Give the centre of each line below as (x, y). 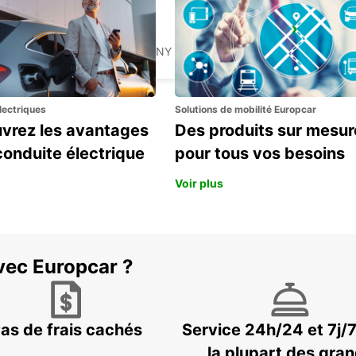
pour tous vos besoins (260, 154)
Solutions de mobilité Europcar (246, 110)
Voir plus (199, 184)
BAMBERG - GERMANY (113, 52)
